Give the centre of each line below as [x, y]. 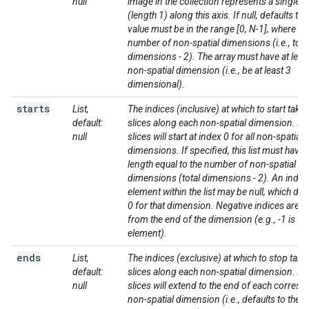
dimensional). [156, 84]
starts [33, 109]
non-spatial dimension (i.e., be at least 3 [209, 70]
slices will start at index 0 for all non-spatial [215, 137]
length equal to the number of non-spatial [212, 164]
